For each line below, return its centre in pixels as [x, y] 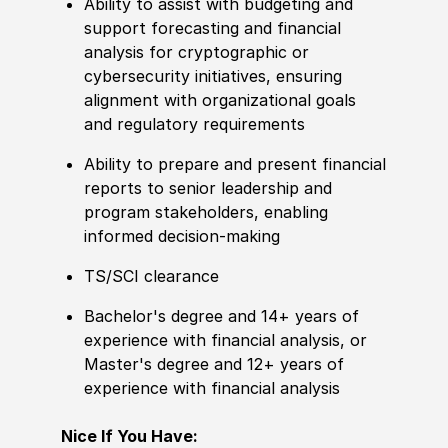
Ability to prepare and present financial [235, 164]
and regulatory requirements [195, 124]
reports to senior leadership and [208, 188]
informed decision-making [182, 236]
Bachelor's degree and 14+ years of [222, 316]
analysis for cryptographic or [197, 52]
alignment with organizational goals [220, 100]
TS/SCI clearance [152, 276]
